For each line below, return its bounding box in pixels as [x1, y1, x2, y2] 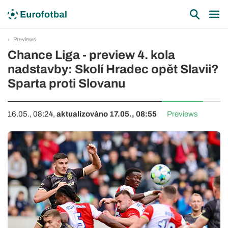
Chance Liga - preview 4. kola [8, 48, 175, 62]
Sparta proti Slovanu [8, 77, 125, 90]
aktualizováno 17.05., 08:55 [56, 110, 157, 118]
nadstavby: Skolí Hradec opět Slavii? [8, 63, 219, 76]
